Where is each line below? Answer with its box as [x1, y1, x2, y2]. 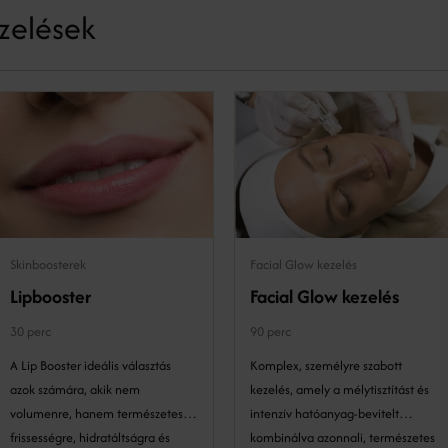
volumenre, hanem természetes [10, 403, 183, 423]
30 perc [10, 321, 51, 341]
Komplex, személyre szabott [250, 355, 402, 375]
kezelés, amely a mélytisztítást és [250, 379, 429, 399]
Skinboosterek [10, 254, 86, 274]
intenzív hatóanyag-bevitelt [250, 403, 399, 423]
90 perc [250, 321, 291, 341]
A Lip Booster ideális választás [10, 355, 171, 375]
